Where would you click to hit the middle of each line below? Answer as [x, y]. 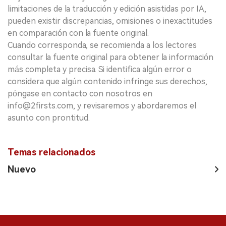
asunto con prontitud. [49, 118]
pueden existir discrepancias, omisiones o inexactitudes [110, 21]
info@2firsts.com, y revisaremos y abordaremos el [102, 105]
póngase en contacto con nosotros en [80, 93]
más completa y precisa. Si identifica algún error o [100, 69]
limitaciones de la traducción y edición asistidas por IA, [107, 9]
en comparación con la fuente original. [78, 33]
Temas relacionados [51, 152]
